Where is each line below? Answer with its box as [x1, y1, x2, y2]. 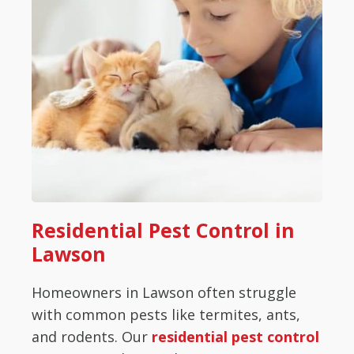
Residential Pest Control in [32, 216, 295, 243]
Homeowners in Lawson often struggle [32, 282, 296, 302]
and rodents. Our [32, 326, 152, 346]
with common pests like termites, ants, [32, 304, 300, 324]
